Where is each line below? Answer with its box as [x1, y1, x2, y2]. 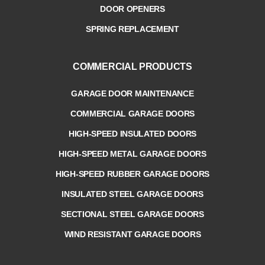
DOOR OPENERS [100, 4, 165, 14]
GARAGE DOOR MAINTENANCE [71, 88, 194, 98]
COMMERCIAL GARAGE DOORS [70, 108, 195, 118]
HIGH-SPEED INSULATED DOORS [68, 128, 197, 138]
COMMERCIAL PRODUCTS [73, 61, 192, 72]
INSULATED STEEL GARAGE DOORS [62, 189, 203, 199]
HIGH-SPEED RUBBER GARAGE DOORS [56, 169, 209, 179]
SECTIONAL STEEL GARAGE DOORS [61, 209, 204, 219]
